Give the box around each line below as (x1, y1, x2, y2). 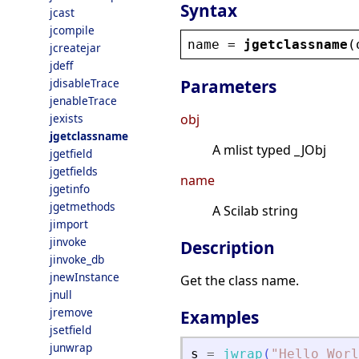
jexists (50, 111, 83, 126)
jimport (50, 216, 88, 232)
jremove (50, 305, 93, 320)
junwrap (50, 340, 92, 355)
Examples (180, 306, 259, 329)
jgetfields (50, 163, 98, 179)
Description (180, 236, 275, 260)
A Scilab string (212, 202, 298, 220)
